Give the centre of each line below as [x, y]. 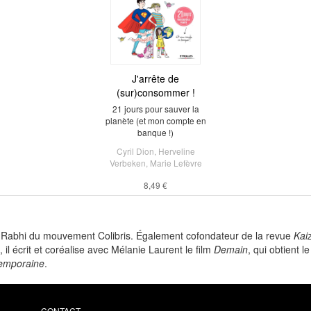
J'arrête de [155, 78]
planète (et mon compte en [155, 120]
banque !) [155, 132]
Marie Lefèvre [176, 163]
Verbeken [127, 163]
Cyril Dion [135, 151]
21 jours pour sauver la [155, 109]
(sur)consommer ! [155, 92]
